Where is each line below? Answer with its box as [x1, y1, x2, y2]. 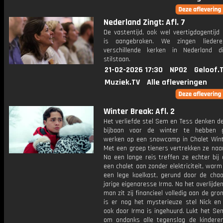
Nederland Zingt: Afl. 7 [104, 17, 185, 28]
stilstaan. [104, 55, 130, 64]
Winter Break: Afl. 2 [104, 106, 175, 117]
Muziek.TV [105, 77, 140, 88]
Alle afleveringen [147, 77, 207, 88]
